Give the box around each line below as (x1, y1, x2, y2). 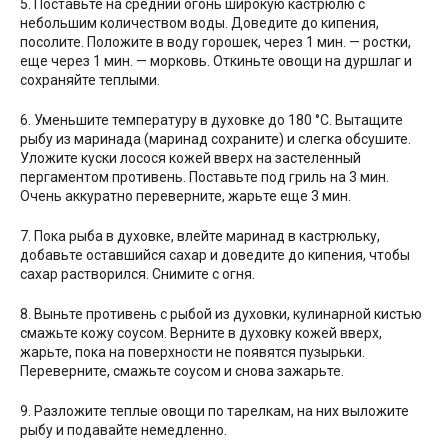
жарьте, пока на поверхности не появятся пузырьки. (20, 343, 365, 360)
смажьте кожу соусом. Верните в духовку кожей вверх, (20, 324, 382, 341)
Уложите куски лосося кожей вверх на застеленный (20, 149, 361, 166)
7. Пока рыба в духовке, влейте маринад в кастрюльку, (20, 227, 380, 244)
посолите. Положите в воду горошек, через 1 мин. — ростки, (20, 33, 411, 50)
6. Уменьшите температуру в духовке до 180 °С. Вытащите (20, 111, 403, 128)
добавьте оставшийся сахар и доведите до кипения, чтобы (20, 246, 410, 263)
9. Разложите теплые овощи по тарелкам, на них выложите (20, 402, 409, 419)
